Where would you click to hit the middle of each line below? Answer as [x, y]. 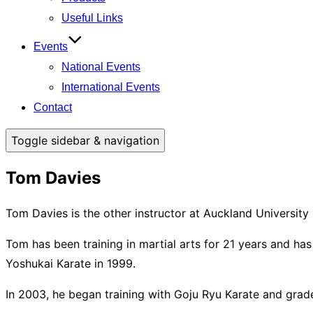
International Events [111, 87]
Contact [53, 107]
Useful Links [92, 18]
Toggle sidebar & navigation [85, 140]
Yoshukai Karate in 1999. [71, 263]
